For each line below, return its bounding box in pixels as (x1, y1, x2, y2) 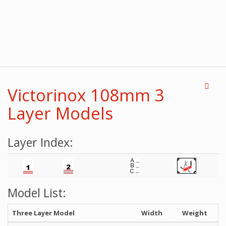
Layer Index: (8, 134, 73, 150)
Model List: (8, 185, 66, 201)
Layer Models (8, 102, 113, 125)
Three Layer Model (12, 208, 75, 217)
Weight (182, 208, 207, 217)
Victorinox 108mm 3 (8, 84, 164, 106)
